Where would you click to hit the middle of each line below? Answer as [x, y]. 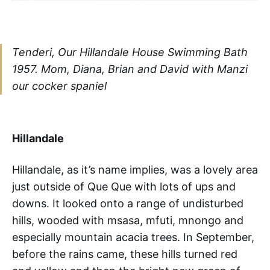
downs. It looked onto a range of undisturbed [128, 204]
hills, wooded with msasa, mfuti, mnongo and [128, 221]
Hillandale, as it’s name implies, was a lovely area [135, 170]
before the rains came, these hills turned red [125, 254]
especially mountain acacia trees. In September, [133, 237]
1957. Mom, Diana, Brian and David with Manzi [130, 69]
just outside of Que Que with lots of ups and [124, 187]
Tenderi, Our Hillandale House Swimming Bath [130, 52]
